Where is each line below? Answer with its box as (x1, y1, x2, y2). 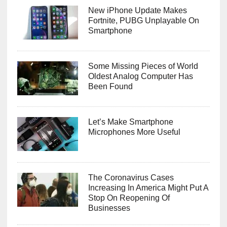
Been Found (88, 82, 133, 91)
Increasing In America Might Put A (88, 183, 208, 193)
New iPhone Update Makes (88, 6, 187, 15)
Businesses (88, 204, 130, 213)
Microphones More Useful (88, 128, 180, 137)
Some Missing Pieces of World (88, 62, 198, 71)
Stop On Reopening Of (88, 194, 170, 203)
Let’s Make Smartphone (88, 118, 173, 127)
